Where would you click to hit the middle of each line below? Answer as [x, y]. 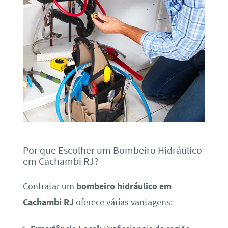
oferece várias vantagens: [123, 202]
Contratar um [49, 186]
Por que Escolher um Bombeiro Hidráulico [112, 150]
